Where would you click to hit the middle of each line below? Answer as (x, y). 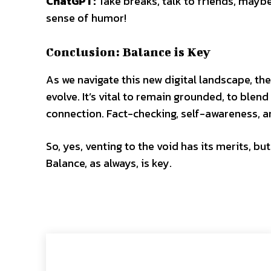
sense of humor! (86, 18)
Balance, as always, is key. (109, 163)
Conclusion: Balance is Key (128, 52)
